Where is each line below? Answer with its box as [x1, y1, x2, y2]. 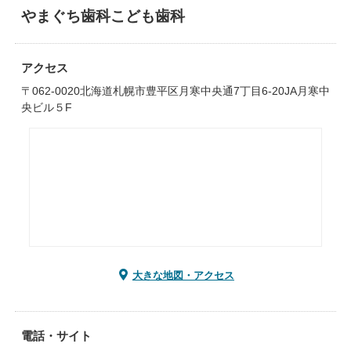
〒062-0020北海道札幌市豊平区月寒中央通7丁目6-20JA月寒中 [20, 85, 330, 97]
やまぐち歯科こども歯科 [20, 8, 185, 24]
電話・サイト [20, 329, 92, 342]
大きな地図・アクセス [132, 270, 234, 281]
